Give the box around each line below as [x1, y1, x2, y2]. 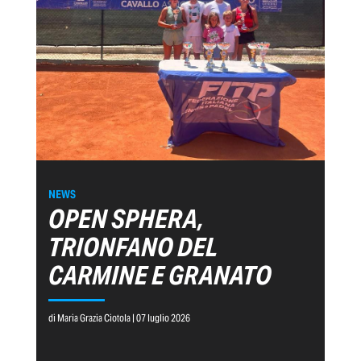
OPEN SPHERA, [48, 201, 204, 235]
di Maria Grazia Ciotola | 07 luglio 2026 [48, 311, 190, 324]
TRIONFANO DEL [48, 230, 218, 263]
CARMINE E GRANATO [48, 258, 272, 292]
